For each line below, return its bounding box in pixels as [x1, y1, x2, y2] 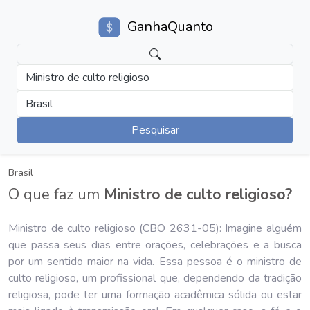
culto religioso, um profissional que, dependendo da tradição [8, 270, 302, 286]
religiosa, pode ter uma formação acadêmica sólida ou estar [8, 286, 302, 302]
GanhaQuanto [127, 17, 214, 37]
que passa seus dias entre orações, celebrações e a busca [8, 237, 302, 253]
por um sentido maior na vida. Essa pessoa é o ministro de [8, 253, 302, 269]
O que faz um [8, 183, 104, 205]
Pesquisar [131, 122, 179, 138]
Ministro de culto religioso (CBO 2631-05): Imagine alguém [8, 220, 302, 236]
